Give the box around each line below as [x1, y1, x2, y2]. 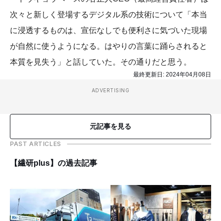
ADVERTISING [91, 87, 130, 93]
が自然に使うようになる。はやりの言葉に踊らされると [10, 42, 207, 50]
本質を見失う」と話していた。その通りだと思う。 [10, 58, 191, 66]
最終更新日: [133, 71, 166, 78]
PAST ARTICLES [10, 140, 61, 147]
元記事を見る [90, 122, 131, 130]
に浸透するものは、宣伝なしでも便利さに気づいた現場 [10, 26, 207, 35]
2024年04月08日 [166, 71, 211, 78]
